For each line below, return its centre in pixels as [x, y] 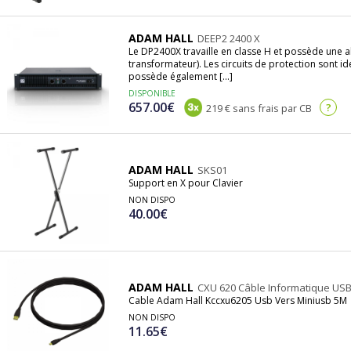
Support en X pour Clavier [186, 183]
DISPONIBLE [152, 94]
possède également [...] [181, 77]
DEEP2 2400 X [229, 39]
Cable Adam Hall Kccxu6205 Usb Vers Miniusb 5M [238, 301]
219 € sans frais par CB [258, 109]
